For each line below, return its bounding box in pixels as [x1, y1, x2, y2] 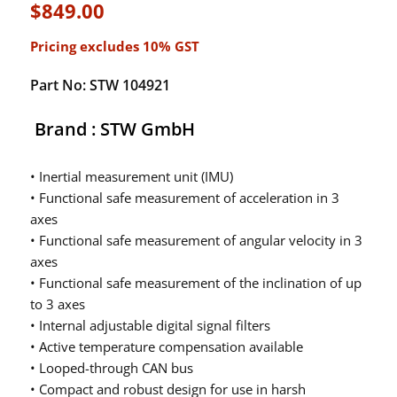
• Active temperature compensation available [29, 337, 303, 355]
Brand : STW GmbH [34, 116, 195, 141]
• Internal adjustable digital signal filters [29, 315, 270, 334]
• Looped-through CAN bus [29, 358, 193, 377]
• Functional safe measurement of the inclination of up [29, 273, 362, 292]
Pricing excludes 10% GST [29, 36, 199, 55]
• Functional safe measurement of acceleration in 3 [29, 188, 339, 206]
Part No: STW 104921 [29, 74, 170, 95]
